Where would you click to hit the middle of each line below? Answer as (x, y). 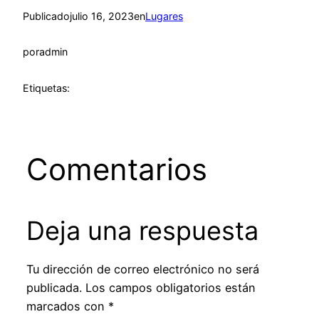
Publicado (46, 16)
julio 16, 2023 (102, 16)
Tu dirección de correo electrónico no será (142, 270)
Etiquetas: (46, 88)
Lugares (164, 16)
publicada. (54, 288)
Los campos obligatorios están (170, 288)
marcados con (67, 307)
